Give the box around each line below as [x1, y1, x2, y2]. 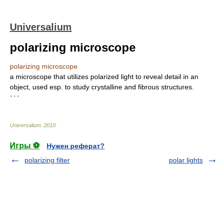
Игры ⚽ [10, 141, 40, 150]
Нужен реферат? [47, 142, 105, 150]
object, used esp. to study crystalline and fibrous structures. [10, 83, 194, 91]
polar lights [169, 156, 203, 164]
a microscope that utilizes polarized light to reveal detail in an [10, 73, 198, 81]
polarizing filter [25, 156, 70, 164]
